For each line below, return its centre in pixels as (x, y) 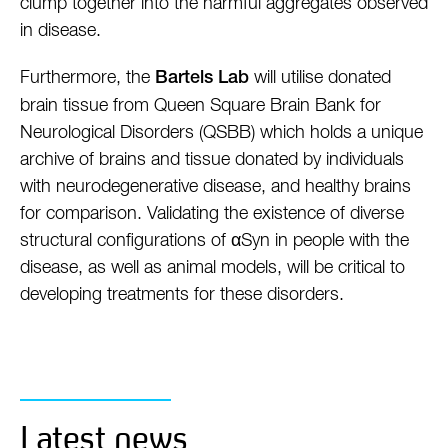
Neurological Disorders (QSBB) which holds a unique (221, 133)
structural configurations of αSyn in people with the (214, 241)
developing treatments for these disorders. (182, 295)
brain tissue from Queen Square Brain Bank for (200, 106)
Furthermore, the (87, 78)
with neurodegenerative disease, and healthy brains (215, 187)
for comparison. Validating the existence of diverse (212, 214)
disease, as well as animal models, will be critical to (212, 268)
